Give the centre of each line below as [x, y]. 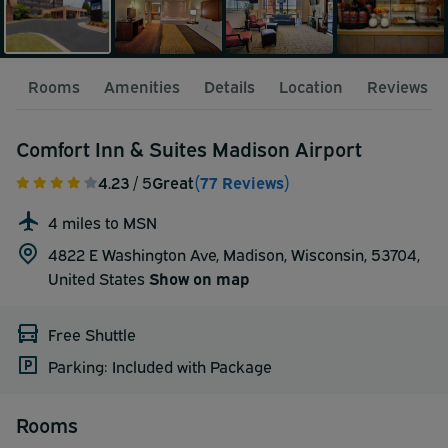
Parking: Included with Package [160, 365]
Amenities [142, 85]
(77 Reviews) [242, 181]
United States [98, 277]
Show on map [199, 277]
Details [229, 85]
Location [311, 85]
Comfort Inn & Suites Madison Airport [189, 147]
